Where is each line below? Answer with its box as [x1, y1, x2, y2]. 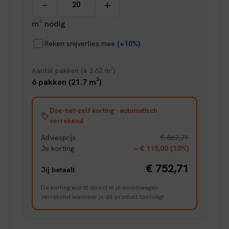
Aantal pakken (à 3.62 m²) [32, 66, 116, 76]
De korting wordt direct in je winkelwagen [40, 183, 158, 192]
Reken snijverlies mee [44, 38, 117, 48]
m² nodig [32, 18, 65, 30]
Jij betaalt [40, 165, 75, 174]
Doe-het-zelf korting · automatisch [49, 106, 157, 115]
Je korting [40, 143, 74, 153]
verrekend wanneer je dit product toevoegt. [40, 192, 166, 201]
